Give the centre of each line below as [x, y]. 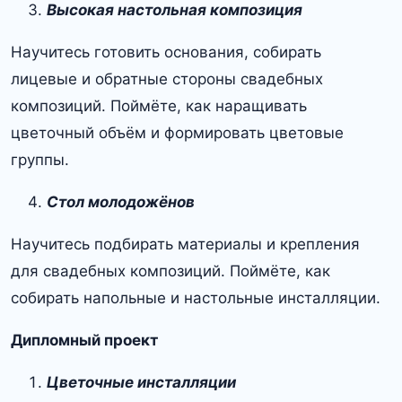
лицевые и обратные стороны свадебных [167, 79]
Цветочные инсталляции [141, 383]
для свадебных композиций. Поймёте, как [170, 271]
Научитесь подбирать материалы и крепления [185, 245]
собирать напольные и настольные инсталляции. [196, 298]
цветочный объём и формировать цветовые [177, 133]
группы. [40, 160]
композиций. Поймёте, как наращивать [159, 106]
